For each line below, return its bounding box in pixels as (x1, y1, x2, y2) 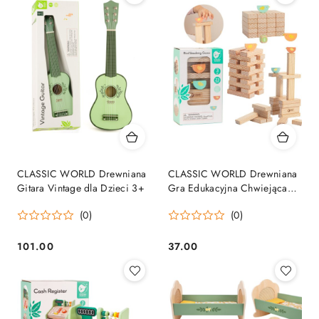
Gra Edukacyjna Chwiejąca (168, 181, 288, 196)
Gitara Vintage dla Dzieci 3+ (17, 181, 145, 196)
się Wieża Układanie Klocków (168, 195, 298, 210)
